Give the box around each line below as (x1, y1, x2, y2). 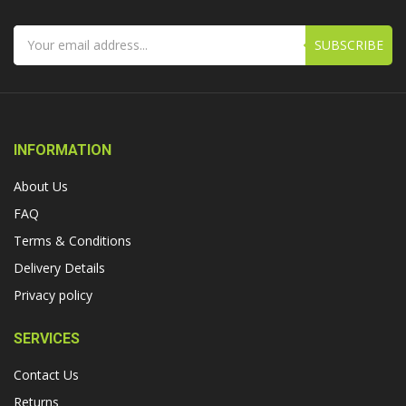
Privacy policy (14, 285, 92, 304)
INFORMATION (14, 140, 111, 159)
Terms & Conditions (14, 231, 131, 249)
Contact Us (14, 365, 79, 383)
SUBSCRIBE (314, 35, 383, 53)
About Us (14, 177, 68, 195)
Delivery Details (14, 258, 105, 276)
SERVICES (14, 329, 80, 347)
